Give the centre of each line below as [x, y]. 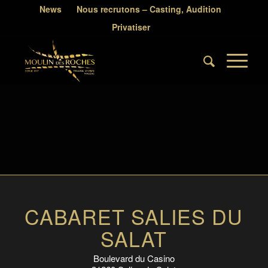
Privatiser [131, 27]
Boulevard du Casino [134, 258]
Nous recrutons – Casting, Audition [149, 9]
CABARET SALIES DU [134, 216]
